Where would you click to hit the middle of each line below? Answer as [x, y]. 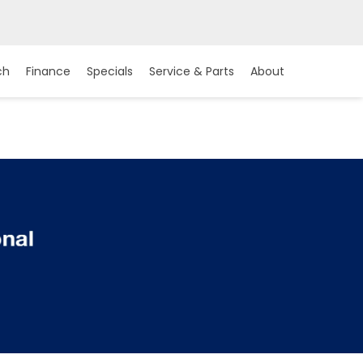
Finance [48, 72]
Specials [110, 72]
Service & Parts [192, 72]
